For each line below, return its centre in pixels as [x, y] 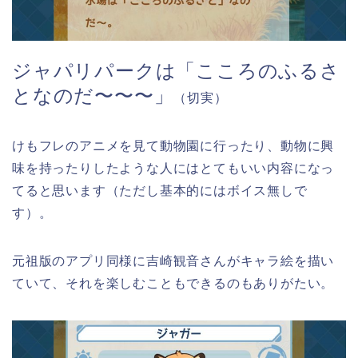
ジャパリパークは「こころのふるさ [176, 70]
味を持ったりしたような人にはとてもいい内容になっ [173, 168]
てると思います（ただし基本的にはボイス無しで [160, 190]
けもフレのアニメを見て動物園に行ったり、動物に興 [173, 145]
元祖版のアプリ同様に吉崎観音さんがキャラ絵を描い [173, 261]
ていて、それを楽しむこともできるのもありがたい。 [173, 283]
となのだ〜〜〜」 [93, 95]
